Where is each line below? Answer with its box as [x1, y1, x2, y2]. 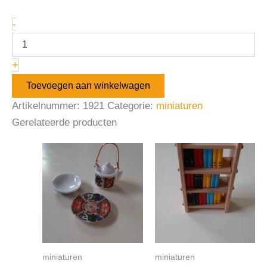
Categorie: [107, 100, 156, 111]
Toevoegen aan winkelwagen [26, 80, 150, 91]
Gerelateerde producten [12, 116, 117, 128]
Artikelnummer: [12, 100, 83, 111]
